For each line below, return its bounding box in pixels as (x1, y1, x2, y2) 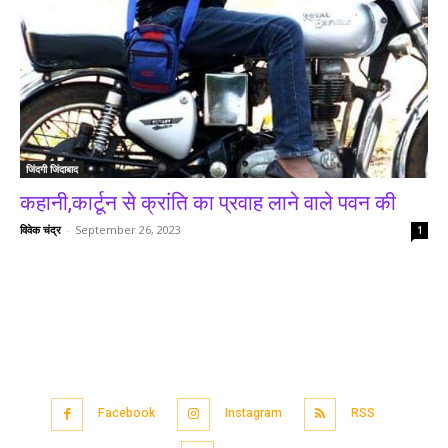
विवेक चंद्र (20, 222, 61, 237)
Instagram (224, 404, 282, 423)
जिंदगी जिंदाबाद (26, 162, 78, 176)
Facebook (98, 404, 156, 423)
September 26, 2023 (75, 222, 181, 237)
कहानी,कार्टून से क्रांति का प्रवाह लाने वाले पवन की (20, 191, 396, 215)
